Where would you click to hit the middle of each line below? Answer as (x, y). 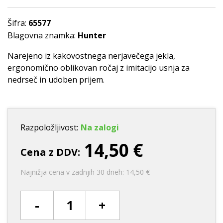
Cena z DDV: (50, 152)
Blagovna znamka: (43, 36)
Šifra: (18, 23)
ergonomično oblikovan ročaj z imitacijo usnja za (99, 68)
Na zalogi (100, 128)
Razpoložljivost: (49, 128)
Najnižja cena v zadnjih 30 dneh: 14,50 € (85, 172)
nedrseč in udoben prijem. (56, 80)
